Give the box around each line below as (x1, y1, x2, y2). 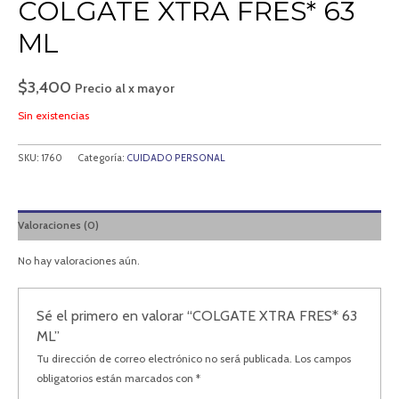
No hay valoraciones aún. (18, 254, 140, 268)
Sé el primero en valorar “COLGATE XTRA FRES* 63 (37, 306, 358, 325)
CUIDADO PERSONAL (126, 152, 225, 165)
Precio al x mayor (75, 80, 175, 97)
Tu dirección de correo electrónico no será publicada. (37, 352, 293, 366)
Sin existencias (18, 108, 89, 122)
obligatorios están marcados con (37, 371, 197, 386)
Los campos (295, 352, 352, 366)
